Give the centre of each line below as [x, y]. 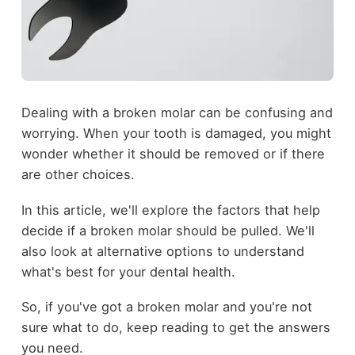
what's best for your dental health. [128, 271]
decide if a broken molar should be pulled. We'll [168, 230]
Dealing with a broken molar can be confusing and [177, 113]
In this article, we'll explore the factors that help [170, 210]
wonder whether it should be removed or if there [173, 154]
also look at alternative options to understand [162, 251]
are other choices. [78, 175]
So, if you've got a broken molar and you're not [166, 307]
